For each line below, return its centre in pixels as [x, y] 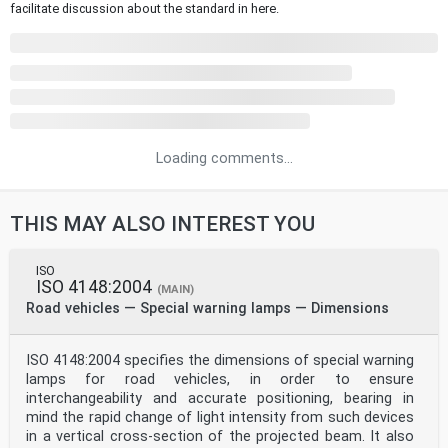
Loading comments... [224, 158]
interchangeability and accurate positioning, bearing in [220, 398]
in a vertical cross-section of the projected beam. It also [220, 436]
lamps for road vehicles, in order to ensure [220, 379]
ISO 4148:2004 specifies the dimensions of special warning [220, 360]
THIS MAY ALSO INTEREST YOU [162, 223]
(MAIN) [175, 289]
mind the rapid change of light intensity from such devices [220, 417]
